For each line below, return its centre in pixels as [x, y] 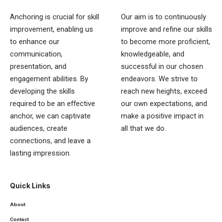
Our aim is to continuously [164, 17]
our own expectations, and [164, 103]
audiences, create [39, 128]
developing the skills [42, 91]
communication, [36, 54]
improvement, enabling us [52, 29]
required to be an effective [53, 103]
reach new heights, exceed [164, 91]
